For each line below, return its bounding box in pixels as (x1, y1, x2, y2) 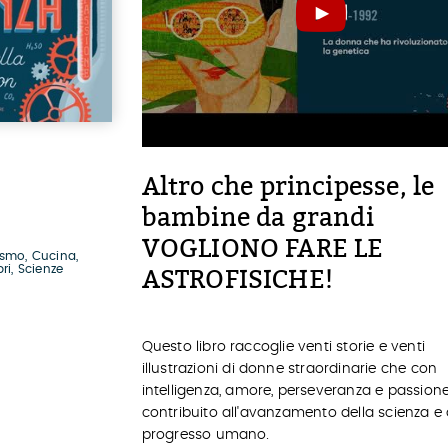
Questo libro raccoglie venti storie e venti (141, 340, 426, 354)
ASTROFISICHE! (141, 265, 334, 295)
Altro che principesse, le (141, 172, 435, 202)
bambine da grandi (141, 203, 374, 233)
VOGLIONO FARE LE (141, 234, 384, 264)
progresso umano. (141, 428, 270, 442)
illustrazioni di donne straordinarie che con (141, 362, 438, 376)
